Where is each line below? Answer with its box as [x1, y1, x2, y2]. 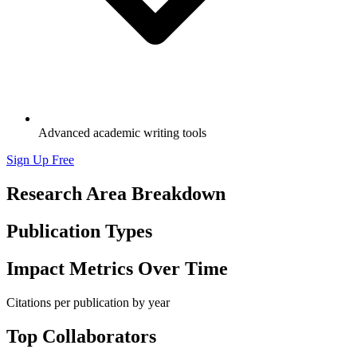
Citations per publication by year [6, 296, 170, 309]
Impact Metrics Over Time [6, 258, 228, 280]
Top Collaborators [6, 325, 156, 347]
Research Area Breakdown [6, 183, 226, 205]
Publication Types [6, 221, 152, 242]
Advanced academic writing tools [38, 126, 206, 140]
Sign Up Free [6, 153, 74, 167]
